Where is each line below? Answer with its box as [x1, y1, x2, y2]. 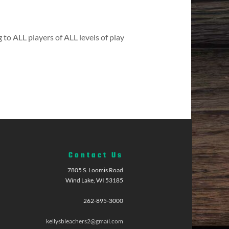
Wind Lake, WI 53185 [65, 176, 124, 185]
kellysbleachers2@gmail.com [46, 217, 124, 225]
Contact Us [68, 150, 124, 162]
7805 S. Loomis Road [67, 166, 124, 174]
